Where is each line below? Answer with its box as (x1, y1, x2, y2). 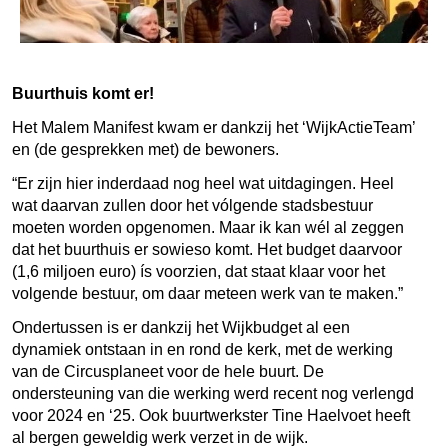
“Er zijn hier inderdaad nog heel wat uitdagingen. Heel (12, 174, 394, 192)
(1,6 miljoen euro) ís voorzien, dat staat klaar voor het (12, 262, 385, 280)
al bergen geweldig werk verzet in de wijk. (12, 428, 308, 446)
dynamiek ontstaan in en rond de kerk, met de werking (12, 340, 393, 358)
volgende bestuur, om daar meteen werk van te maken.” (12, 284, 403, 302)
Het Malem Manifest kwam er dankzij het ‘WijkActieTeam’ (12, 118, 415, 136)
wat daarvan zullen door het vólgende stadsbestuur (12, 196, 373, 214)
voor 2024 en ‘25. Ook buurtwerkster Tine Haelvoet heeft (12, 406, 410, 424)
